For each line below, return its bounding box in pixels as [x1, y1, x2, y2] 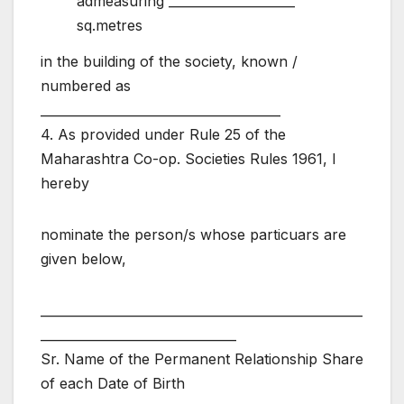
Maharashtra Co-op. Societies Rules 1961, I [41, 150, 336, 169]
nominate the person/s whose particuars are [41, 225, 346, 244]
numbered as [41, 77, 131, 96]
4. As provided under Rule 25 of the [41, 125, 286, 144]
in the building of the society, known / [41, 52, 298, 71]
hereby [41, 174, 89, 193]
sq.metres [77, 16, 142, 35]
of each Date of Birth [41, 374, 185, 393]
